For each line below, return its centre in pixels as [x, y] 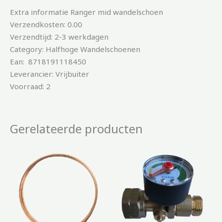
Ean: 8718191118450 [48, 62]
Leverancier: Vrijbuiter [50, 74]
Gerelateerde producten [76, 129]
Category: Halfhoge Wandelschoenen [75, 49]
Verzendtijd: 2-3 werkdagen [59, 37]
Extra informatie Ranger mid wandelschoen [86, 12]
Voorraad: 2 [30, 86]
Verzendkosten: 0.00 [46, 25]
